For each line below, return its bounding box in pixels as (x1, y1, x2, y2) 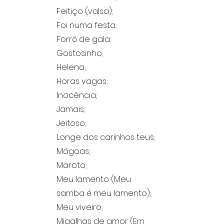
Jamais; (56, 103, 85, 115)
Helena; (56, 61, 86, 73)
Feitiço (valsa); (56, 5, 113, 17)
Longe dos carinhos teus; (56, 131, 155, 143)
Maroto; (56, 159, 87, 171)
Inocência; (56, 89, 97, 101)
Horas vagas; (56, 75, 108, 87)
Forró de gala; (56, 33, 111, 45)
